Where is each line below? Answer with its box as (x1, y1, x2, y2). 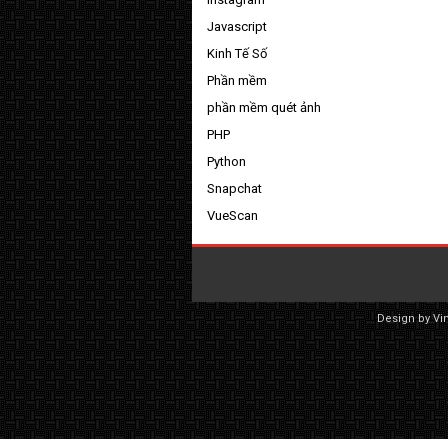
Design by (376, 311, 433, 325)
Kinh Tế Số (207, 45, 267, 61)
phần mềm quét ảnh (207, 99, 321, 115)
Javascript (207, 18, 267, 34)
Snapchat (207, 180, 262, 196)
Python (207, 153, 246, 169)
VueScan (207, 207, 258, 223)
